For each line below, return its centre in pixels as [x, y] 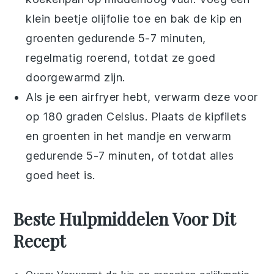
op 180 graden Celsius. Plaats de [115, 116]
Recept [40, 240]
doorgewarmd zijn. [76, 77]
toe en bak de [170, 18]
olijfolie [110, 18]
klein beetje [58, 18]
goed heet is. [61, 175]
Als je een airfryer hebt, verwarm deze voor [142, 97]
